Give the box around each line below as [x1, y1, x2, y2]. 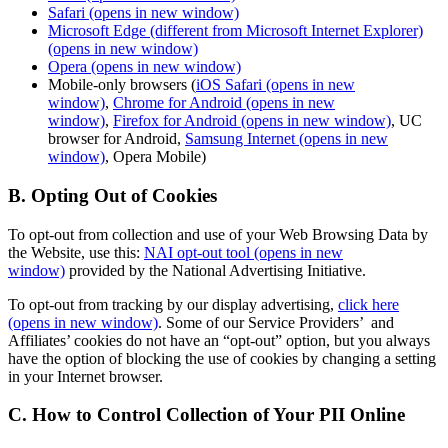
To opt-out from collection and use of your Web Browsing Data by [8, 225, 428, 243]
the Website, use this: [8, 243, 140, 261]
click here [338, 295, 399, 313]
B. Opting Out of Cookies [8, 185, 217, 207]
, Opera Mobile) [105, 148, 206, 166]
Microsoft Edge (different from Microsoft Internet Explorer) [48, 22, 423, 40]
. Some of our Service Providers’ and [158, 313, 394, 331]
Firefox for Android [113, 112, 237, 130]
